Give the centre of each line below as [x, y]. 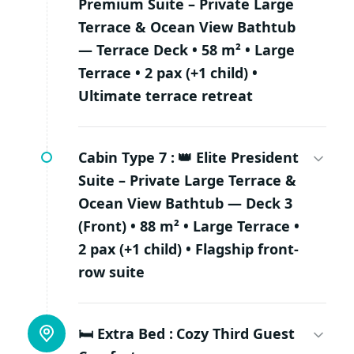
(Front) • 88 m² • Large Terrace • [189, 226]
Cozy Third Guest [235, 334]
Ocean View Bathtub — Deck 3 [185, 203]
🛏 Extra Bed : [126, 334]
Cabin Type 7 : [126, 158]
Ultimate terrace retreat [166, 96]
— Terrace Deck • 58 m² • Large [186, 50]
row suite [111, 272]
